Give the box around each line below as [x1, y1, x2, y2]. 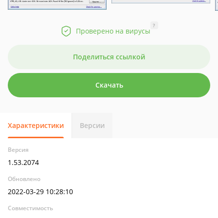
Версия [8, 145, 29, 154]
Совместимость [8, 204, 53, 212]
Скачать [95, 80, 123, 90]
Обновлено [8, 175, 40, 183]
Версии [80, 121, 105, 130]
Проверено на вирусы [75, 26, 150, 36]
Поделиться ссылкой [73, 52, 145, 61]
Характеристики [8, 121, 64, 130]
